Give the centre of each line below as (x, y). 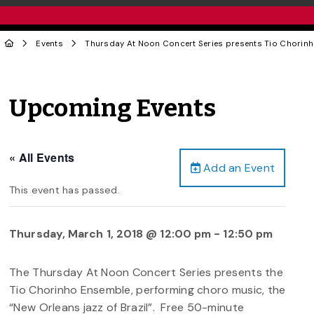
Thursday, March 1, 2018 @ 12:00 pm (110, 233)
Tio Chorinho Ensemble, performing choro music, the (148, 289)
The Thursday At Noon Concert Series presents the (146, 272)
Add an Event (238, 168)
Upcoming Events (113, 108)
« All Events (42, 157)
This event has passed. (64, 190)
